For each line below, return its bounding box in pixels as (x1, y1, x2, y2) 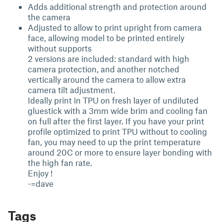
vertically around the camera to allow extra (28, 74, 186, 84)
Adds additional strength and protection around (28, 1, 207, 11)
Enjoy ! (28, 168, 53, 178)
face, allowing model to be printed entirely (28, 33, 184, 43)
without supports (28, 43, 92, 53)
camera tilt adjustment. (28, 85, 115, 95)
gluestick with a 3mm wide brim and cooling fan (28, 106, 208, 115)
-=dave (28, 178, 54, 188)
